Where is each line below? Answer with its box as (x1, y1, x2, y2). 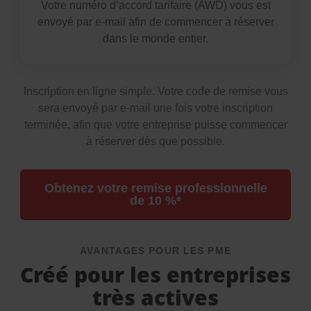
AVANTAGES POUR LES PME (80, 245, 231, 256)
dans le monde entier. (103, 33, 208, 44)
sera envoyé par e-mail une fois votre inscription (38, 102, 273, 114)
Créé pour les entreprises (20, 260, 291, 289)
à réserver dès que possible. (86, 135, 225, 147)
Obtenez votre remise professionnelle (44, 181, 267, 195)
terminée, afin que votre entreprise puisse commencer (24, 119, 287, 131)
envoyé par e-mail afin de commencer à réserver (37, 16, 274, 28)
